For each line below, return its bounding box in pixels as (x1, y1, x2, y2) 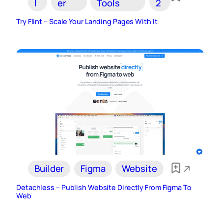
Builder (34, 162, 64, 175)
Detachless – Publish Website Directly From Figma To (16, 183, 192, 192)
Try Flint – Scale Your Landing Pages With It (16, 16, 158, 26)
